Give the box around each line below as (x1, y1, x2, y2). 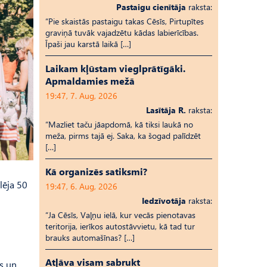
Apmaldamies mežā (45, 74, 135, 87)
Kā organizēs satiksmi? (45, 165, 147, 178)
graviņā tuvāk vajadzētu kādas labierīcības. (45, 27, 198, 38)
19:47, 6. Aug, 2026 (45, 181, 117, 192)
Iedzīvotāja (142, 195, 186, 206)
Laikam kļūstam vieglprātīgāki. (45, 62, 185, 74)
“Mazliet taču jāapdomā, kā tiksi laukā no (45, 119, 193, 130)
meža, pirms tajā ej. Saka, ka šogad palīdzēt (45, 130, 201, 141)
